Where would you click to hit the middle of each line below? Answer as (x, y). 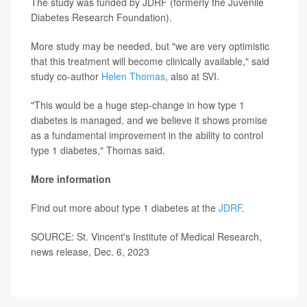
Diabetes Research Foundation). (101, 17)
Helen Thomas (133, 76)
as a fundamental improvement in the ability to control (147, 135)
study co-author (66, 76)
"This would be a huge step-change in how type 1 (138, 105)
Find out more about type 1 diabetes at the (125, 208)
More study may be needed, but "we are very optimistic (150, 46)
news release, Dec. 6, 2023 (90, 251)
